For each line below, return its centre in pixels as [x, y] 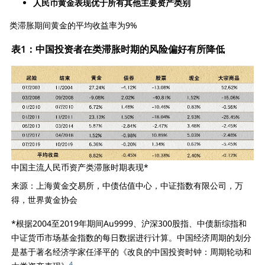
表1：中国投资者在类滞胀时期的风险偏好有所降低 [118, 49]
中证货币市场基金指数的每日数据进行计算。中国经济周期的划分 [131, 238]
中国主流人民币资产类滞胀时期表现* [80, 167]
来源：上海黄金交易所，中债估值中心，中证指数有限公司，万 [127, 186]
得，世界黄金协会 [44, 200]
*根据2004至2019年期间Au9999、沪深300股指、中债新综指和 [129, 224]
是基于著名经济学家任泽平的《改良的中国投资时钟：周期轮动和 [131, 252]
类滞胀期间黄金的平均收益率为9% [73, 25]
